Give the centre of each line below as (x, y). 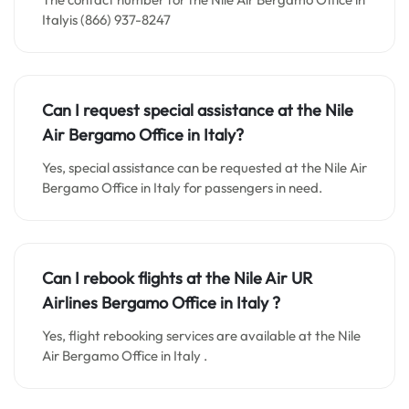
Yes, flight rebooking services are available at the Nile (201, 336)
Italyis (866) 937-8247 (106, 20)
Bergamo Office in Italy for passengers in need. (182, 188)
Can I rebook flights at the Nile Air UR (177, 278)
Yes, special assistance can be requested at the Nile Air (204, 168)
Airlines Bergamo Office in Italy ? (161, 303)
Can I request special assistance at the (184, 110)
